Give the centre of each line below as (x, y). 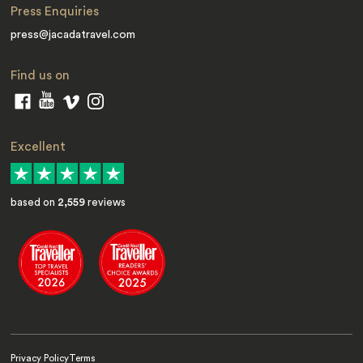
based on (34, 203)
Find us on (41, 75)
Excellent (38, 146)
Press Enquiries (55, 12)
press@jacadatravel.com (73, 34)
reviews (106, 203)
